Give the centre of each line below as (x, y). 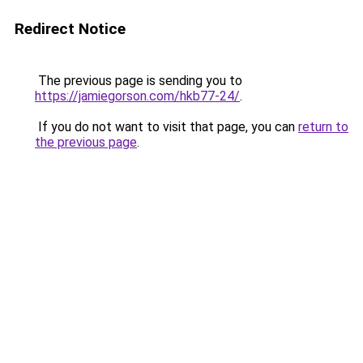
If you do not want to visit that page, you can (167, 127)
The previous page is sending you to (139, 81)
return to (323, 127)
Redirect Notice (70, 29)
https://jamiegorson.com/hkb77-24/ (137, 96)
